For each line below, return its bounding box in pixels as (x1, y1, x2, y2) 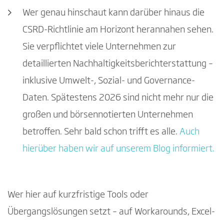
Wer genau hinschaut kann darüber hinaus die (22, 8, 204, 17)
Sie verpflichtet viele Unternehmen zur (22, 42, 176, 51)
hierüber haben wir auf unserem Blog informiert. (22, 144, 214, 153)
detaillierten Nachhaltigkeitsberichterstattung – (22, 59, 213, 68)
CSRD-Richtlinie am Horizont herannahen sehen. (22, 25, 213, 34)
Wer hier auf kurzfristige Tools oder (7, 190, 148, 199)
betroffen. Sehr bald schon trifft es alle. (22, 127, 179, 136)
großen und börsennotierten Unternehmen (22, 110, 193, 119)
